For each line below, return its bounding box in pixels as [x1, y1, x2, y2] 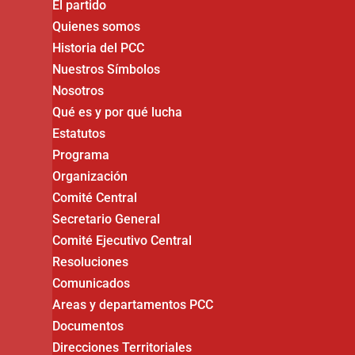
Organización [52, 169, 128, 184]
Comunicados [52, 276, 131, 291]
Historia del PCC [52, 40, 145, 55]
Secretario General [52, 212, 161, 227]
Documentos [52, 319, 124, 334]
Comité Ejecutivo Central [52, 233, 193, 248]
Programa [52, 147, 110, 162]
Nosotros [52, 83, 105, 98]
